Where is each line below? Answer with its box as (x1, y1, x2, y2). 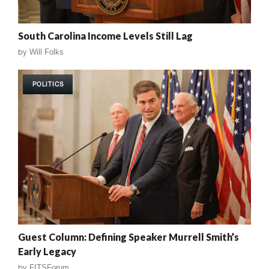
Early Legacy (18, 246, 76, 258)
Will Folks (29, 47, 64, 56)
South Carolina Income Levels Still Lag (18, 29, 193, 41)
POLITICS (32, 80, 64, 88)
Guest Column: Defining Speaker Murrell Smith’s (18, 231, 239, 243)
